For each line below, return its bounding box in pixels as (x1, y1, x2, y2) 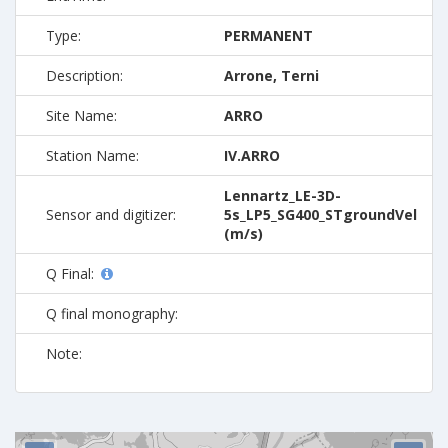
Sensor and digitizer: (46, 204, 176, 224)
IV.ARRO (224, 145, 280, 165)
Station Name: (46, 145, 139, 165)
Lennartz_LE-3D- (224, 185, 341, 205)
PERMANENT (224, 25, 313, 45)
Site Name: (46, 105, 117, 125)
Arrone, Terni (224, 65, 319, 85)
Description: (46, 65, 123, 85)
